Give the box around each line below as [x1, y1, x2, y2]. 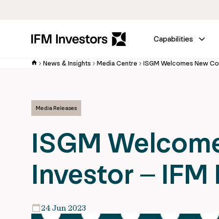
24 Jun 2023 [41, 203, 86, 213]
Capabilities [153, 34, 193, 44]
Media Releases [36, 105, 77, 111]
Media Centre [97, 59, 137, 67]
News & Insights [43, 59, 91, 67]
